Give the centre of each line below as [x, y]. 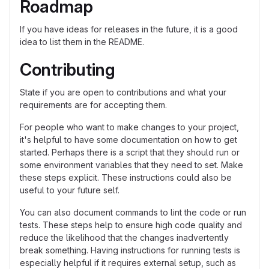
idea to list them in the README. [82, 42]
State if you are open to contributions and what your [123, 92]
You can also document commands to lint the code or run [133, 212]
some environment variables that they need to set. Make [131, 165]
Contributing [68, 70]
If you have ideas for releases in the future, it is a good [129, 29]
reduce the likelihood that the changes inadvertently [124, 237]
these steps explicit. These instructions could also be [126, 177]
